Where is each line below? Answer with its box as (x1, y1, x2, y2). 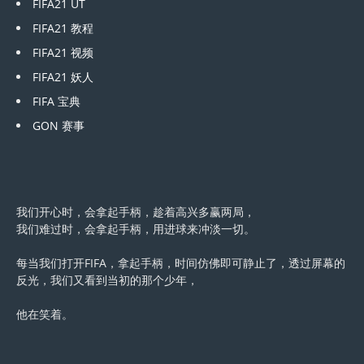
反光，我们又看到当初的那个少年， (16, 272, 198, 288)
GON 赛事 (32, 118, 84, 134)
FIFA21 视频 (32, 45, 93, 61)
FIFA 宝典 (32, 93, 80, 110)
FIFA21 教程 (32, 20, 93, 37)
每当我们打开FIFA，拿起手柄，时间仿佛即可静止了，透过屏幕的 (16, 255, 345, 271)
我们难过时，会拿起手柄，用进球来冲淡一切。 (16, 221, 255, 237)
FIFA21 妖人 (32, 69, 93, 85)
